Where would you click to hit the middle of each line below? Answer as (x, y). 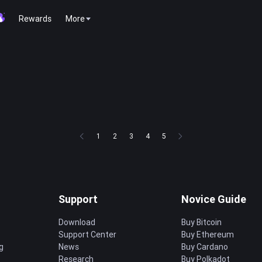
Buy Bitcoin (201, 222)
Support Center (87, 235)
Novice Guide (214, 199)
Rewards (35, 18)
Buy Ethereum (208, 235)
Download (77, 222)
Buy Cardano (205, 247)
